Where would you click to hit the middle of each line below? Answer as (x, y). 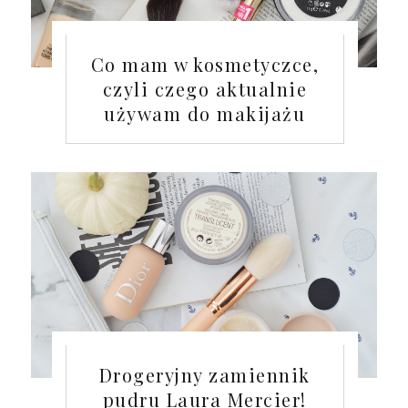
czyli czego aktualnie (205, 89)
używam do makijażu (205, 114)
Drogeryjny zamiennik (204, 374)
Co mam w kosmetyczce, (205, 65)
